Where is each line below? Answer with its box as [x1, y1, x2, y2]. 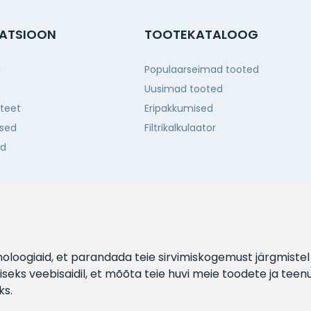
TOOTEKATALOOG [144, 26, 258, 44]
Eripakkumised [144, 101, 213, 116]
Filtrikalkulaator [144, 121, 216, 135]
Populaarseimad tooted [144, 62, 259, 77]
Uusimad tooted [144, 82, 223, 96]
